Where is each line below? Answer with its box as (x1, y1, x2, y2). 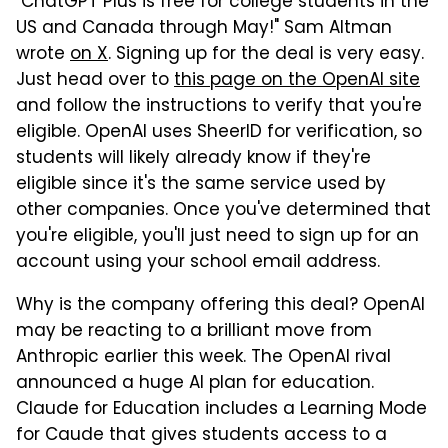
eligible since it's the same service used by (16, 170, 386, 199)
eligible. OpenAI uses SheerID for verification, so (16, 118, 422, 147)
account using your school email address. (16, 248, 380, 277)
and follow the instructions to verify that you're (16, 92, 422, 121)
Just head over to (16, 66, 174, 95)
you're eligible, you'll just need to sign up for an (16, 222, 419, 251)
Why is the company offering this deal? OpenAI (16, 291, 425, 320)
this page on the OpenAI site (174, 66, 420, 95)
